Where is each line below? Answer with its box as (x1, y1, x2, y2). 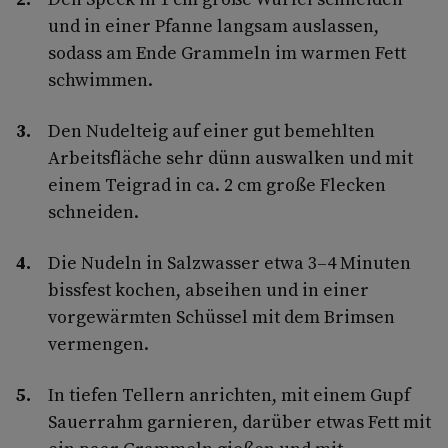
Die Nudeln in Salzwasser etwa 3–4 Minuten (48, 249, 411, 275)
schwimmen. (48, 66, 153, 92)
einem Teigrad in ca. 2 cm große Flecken (48, 171, 386, 197)
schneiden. (48, 198, 139, 224)
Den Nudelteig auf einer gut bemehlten (48, 117, 375, 143)
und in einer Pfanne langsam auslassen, (48, 12, 379, 38)
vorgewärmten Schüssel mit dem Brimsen (48, 303, 395, 329)
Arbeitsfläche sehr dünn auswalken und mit (48, 144, 413, 170)
